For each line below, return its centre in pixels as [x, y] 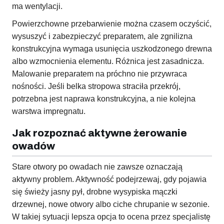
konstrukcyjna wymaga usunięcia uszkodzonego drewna [112, 49]
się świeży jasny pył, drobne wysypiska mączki [95, 192]
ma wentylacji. [37, 6]
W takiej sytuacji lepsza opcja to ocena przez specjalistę [111, 217]
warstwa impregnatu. [49, 111]
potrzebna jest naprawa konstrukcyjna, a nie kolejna [104, 99]
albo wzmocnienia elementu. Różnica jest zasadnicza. [108, 61]
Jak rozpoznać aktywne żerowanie [99, 133]
